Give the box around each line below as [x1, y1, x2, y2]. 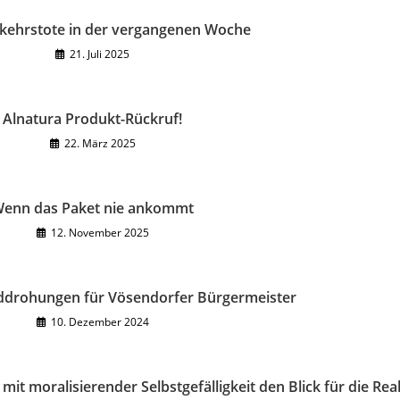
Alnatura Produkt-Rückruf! [3, 109, 182, 129]
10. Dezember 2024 [50, 314, 149, 329]
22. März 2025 [63, 136, 136, 151]
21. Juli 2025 [70, 46, 129, 62]
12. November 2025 [50, 225, 149, 240]
